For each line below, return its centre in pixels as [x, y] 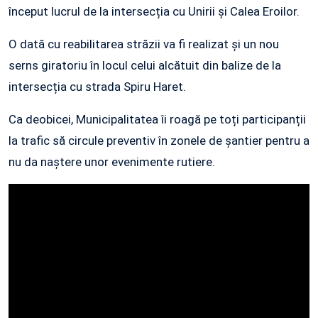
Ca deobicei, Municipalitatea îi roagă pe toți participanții [157, 120]
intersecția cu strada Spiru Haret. [97, 87]
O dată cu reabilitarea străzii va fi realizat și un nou [144, 44]
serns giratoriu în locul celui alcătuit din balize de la [145, 66]
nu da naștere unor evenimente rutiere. [112, 162]
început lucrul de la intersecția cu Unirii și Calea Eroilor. [154, 12]
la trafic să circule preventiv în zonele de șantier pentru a [159, 141]
